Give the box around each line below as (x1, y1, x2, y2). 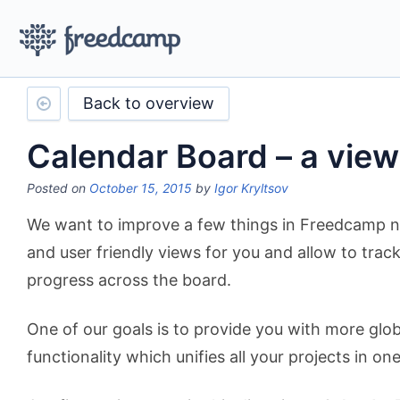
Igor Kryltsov (214, 180, 288, 196)
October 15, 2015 (89, 180, 192, 196)
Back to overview (83, 94, 214, 112)
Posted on (27, 180, 89, 196)
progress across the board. (27, 271, 231, 289)
